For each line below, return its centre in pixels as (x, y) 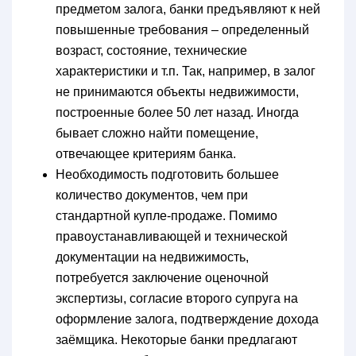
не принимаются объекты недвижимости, (177, 91)
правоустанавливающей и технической (172, 236)
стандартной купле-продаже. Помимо (166, 215)
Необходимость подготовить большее (167, 174)
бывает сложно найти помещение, (157, 133)
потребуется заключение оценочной (162, 277)
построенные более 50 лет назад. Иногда (177, 112)
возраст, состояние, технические (151, 50)
